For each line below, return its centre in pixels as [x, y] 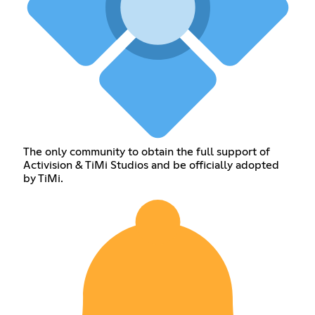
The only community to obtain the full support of [146, 152]
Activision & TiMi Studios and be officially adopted [151, 165]
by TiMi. [43, 178]
